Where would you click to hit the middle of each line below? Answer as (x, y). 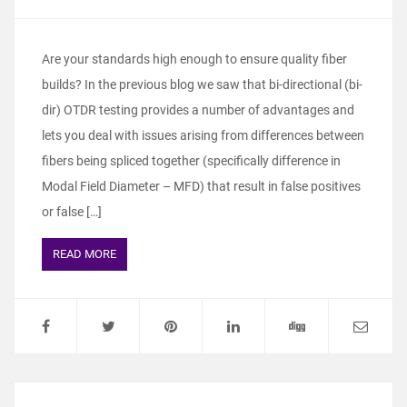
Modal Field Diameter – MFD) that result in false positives (201, 187)
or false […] (72, 212)
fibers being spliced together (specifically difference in (191, 161)
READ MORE (84, 254)
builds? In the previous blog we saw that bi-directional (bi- (202, 85)
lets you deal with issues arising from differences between (203, 136)
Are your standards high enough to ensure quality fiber (194, 60)
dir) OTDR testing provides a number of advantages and (198, 110)
